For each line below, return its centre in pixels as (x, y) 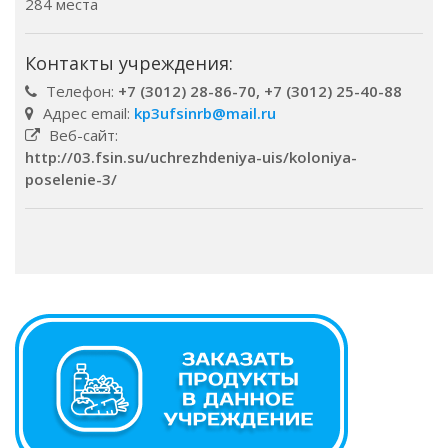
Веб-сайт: (81, 135)
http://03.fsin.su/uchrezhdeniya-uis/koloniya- (191, 157)
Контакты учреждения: (129, 63)
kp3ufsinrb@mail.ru (205, 113)
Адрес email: (86, 113)
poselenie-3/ (71, 179)
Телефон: (80, 91)
